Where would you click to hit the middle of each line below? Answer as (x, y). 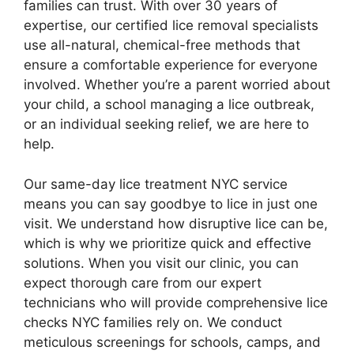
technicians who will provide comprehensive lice (176, 302)
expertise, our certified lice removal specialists (171, 25)
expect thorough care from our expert (143, 282)
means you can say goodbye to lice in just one (171, 203)
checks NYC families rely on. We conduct (153, 322)
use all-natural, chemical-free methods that (162, 45)
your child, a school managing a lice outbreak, (169, 104)
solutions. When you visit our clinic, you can (161, 263)
